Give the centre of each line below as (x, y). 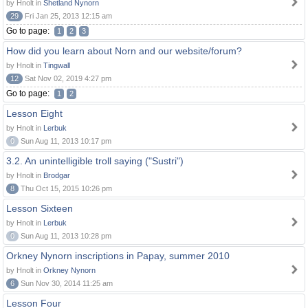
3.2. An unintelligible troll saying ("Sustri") (95, 161)
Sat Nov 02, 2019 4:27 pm (67, 78)
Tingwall (57, 65)
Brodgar (57, 175)
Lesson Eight (34, 113)
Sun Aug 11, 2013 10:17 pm (65, 141)
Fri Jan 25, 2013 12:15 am (67, 16)
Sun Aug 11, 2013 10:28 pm (65, 236)
